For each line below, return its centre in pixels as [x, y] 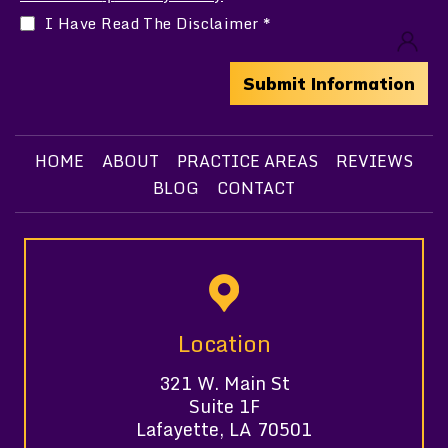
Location [224, 342]
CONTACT [256, 187]
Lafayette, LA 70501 [224, 428]
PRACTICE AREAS [247, 160]
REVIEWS [374, 160]
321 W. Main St [224, 382]
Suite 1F [224, 405]
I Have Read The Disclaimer [154, 23]
